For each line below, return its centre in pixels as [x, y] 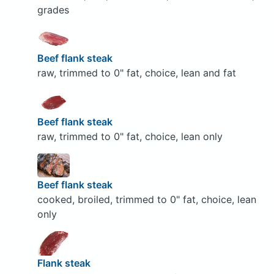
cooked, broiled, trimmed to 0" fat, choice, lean [146, 200]
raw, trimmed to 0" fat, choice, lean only [130, 136]
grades [53, 9]
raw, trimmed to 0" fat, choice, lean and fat [136, 73]
